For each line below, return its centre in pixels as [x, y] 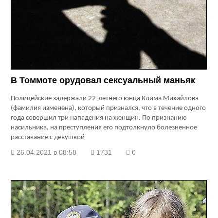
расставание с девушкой [48, 138]
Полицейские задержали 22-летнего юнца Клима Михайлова [105, 99]
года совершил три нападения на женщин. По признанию [99, 118]
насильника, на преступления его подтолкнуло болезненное [104, 128]
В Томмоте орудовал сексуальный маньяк [103, 81]
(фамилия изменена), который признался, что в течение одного [109, 109]
